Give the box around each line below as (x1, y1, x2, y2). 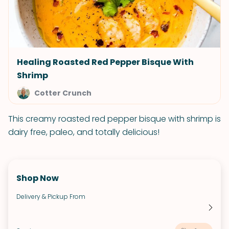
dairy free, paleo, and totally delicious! (8, 126, 159, 138)
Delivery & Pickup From (16, 192, 85, 201)
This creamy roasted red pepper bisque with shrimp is (8, 113, 221, 125)
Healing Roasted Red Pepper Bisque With (17, 56, 194, 68)
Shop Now (16, 172, 59, 184)
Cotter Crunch (34, 88, 91, 98)
